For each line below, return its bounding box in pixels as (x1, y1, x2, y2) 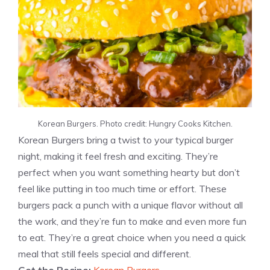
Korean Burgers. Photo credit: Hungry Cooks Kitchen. (37, 119, 233, 129)
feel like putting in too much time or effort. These (18, 183, 227, 195)
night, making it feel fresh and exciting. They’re (18, 150, 218, 163)
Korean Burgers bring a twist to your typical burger (18, 134, 233, 146)
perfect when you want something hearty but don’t (18, 166, 240, 179)
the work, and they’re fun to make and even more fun (18, 215, 246, 228)
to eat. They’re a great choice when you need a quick (18, 231, 246, 244)
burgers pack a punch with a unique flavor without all (18, 199, 243, 212)
